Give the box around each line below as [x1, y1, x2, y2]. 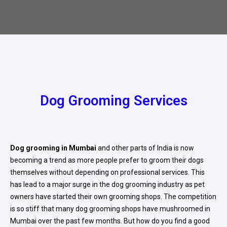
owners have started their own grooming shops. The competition [10, 193, 216, 201]
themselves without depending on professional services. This [10, 168, 205, 176]
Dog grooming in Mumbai [10, 144, 96, 152]
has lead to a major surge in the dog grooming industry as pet [10, 180, 205, 188]
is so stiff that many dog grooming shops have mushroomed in [10, 205, 210, 213]
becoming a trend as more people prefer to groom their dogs [10, 156, 204, 164]
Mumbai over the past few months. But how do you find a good [10, 217, 210, 225]
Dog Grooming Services [40, 93, 187, 109]
